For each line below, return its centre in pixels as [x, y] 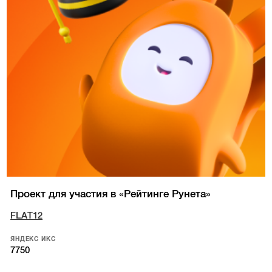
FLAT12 [27, 216]
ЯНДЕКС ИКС [33, 239]
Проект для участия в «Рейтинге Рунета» [111, 194]
